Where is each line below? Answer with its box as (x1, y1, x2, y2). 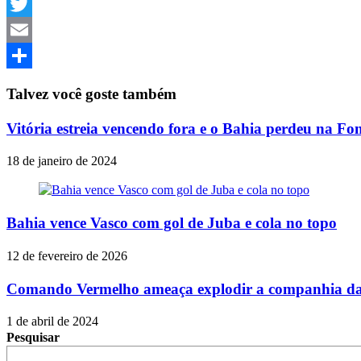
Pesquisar (6, 330, 60, 345)
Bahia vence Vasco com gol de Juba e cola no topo (6, 214, 337, 232)
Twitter (6, 19, 54, 40)
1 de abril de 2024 (6, 314, 98, 329)
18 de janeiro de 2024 (6, 154, 117, 168)
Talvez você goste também (6, 85, 176, 102)
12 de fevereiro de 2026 (6, 248, 127, 263)
